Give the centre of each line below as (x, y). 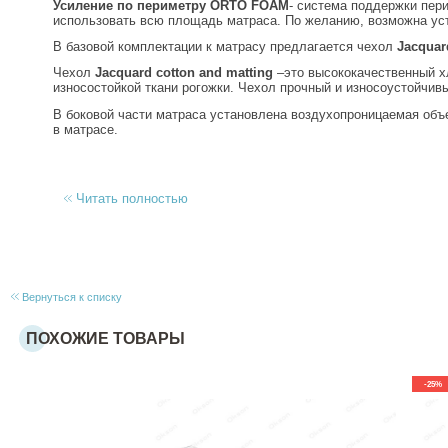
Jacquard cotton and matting (183, 73)
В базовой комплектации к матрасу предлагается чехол (224, 46)
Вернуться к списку (70, 296)
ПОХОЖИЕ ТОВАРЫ (106, 338)
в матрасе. (85, 129)
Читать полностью (131, 199)
